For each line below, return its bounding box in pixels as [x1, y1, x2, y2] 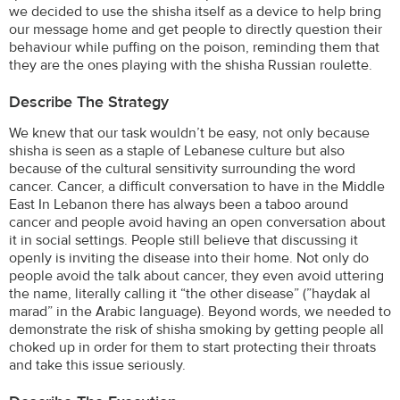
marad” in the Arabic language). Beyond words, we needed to [9, 302, 391, 321]
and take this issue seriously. [9, 355, 186, 374]
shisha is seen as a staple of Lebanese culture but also [9, 141, 345, 160]
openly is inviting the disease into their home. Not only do [9, 248, 369, 267]
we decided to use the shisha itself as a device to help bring [9, 2, 381, 21]
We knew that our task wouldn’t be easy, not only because [9, 123, 370, 142]
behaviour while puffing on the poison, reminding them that [9, 37, 379, 56]
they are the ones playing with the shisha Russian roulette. [9, 55, 372, 74]
